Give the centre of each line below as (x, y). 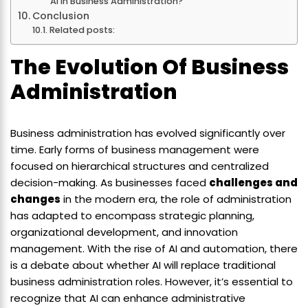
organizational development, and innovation (124, 232)
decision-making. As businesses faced (110, 183)
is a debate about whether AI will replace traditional (143, 265)
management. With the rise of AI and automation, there (154, 249)
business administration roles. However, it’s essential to (152, 282)
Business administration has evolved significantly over (148, 133)
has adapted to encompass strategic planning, (132, 216)
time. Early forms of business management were (135, 150)
